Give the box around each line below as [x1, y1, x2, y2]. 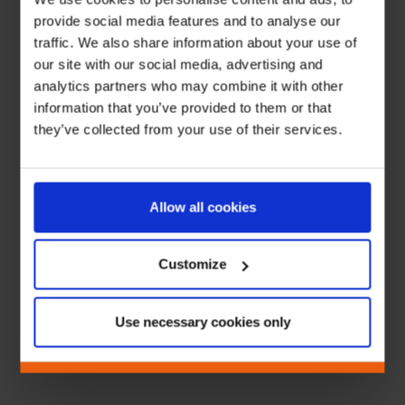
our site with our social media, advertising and [33, 56, 323, 71]
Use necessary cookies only [115, 314, 290, 329]
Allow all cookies [149, 199, 256, 214]
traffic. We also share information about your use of [33, 34, 357, 50]
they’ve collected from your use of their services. [33, 121, 343, 137]
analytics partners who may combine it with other [33, 78, 344, 93]
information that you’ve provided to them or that [33, 99, 332, 115]
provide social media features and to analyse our [33, 13, 341, 28]
